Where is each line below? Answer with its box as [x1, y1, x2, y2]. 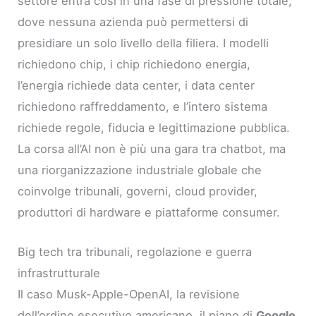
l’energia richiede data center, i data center [18, 78, 255, 92]
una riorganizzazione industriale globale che [18, 162, 262, 177]
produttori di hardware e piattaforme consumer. [18, 205, 281, 219]
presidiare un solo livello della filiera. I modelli [18, 35, 269, 50]
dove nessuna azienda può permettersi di [18, 14, 249, 29]
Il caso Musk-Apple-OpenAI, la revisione [18, 286, 241, 301]
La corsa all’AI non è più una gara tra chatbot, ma [18, 141, 286, 156]
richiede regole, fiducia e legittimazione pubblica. [18, 120, 291, 135]
